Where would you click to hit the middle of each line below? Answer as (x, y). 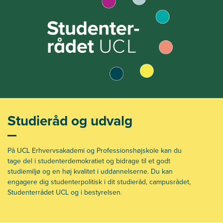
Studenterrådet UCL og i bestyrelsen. (65, 192)
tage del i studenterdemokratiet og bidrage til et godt (89, 161)
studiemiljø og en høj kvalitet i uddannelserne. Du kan (90, 171)
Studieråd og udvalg (70, 120)
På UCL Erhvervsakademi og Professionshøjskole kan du (95, 150)
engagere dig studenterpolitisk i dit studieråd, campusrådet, (99, 182)
